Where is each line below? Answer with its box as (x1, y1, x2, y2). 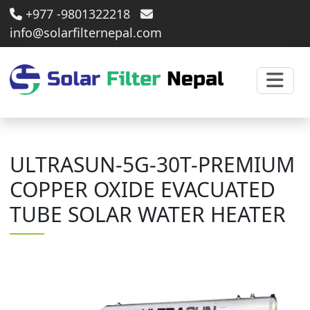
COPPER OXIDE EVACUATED (9, 174, 275, 203)
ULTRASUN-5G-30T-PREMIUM (9, 149, 295, 179)
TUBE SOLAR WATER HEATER (9, 199, 286, 228)
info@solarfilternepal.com (9, 24, 162, 41)
